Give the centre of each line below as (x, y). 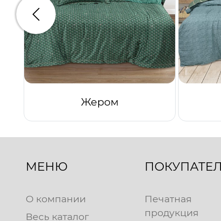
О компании (56, 199)
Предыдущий (63, 19)
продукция (171, 213)
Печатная (168, 199)
